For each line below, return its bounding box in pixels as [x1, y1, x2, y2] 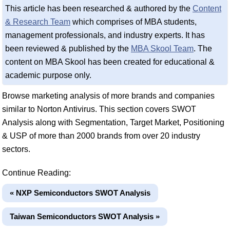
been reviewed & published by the [5, 44, 131, 53]
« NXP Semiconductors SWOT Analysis [10, 188, 150, 198]
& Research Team [5, 17, 70, 27]
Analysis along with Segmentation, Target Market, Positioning [2, 118, 224, 127]
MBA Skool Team [131, 44, 194, 53]
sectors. [2, 145, 30, 154]
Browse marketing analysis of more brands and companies [2, 91, 215, 101]
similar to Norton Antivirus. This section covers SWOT [2, 105, 196, 114]
